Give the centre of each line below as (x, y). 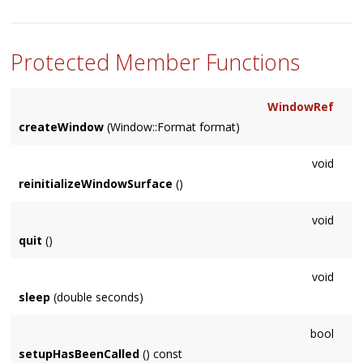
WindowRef (300, 107)
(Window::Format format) (172, 127)
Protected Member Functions (156, 62)
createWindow (62, 127)
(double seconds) (97, 297)
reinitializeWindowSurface (96, 184)
